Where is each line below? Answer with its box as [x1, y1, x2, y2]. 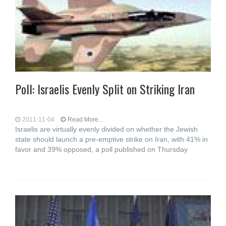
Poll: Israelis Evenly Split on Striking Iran [15, 80, 195, 98]
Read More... [68, 116, 103, 123]
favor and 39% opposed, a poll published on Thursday [15, 145, 188, 153]
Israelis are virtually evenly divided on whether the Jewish [15, 125, 198, 133]
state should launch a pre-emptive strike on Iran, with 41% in [15, 135, 208, 143]
